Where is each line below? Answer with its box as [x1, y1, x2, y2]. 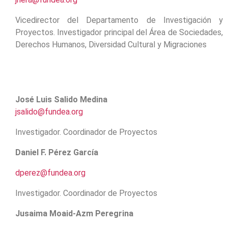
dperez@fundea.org [15, 168, 85, 178]
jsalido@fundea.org [15, 107, 83, 117]
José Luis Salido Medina [15, 95, 107, 104]
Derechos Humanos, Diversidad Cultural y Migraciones [15, 40, 207, 49]
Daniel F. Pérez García [15, 148, 98, 157]
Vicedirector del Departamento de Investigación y [15, 15, 223, 25]
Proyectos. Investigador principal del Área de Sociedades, [15, 27, 223, 37]
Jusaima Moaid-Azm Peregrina [15, 209, 133, 218]
